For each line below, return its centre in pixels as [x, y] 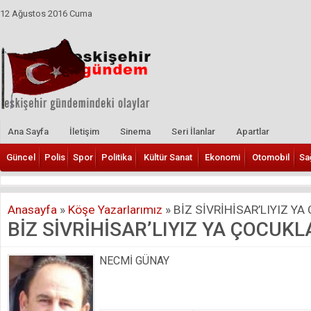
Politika [117, 157]
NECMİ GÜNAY [134, 260]
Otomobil [270, 157]
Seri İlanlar [193, 131]
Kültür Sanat [168, 157]
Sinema [135, 131]
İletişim [84, 131]
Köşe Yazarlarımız [115, 209]
